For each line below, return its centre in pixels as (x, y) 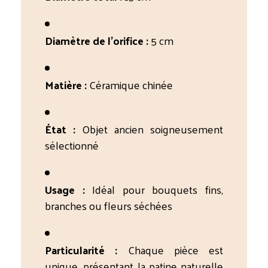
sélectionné (72, 145)
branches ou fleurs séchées (109, 205)
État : (60, 129)
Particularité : (81, 249)
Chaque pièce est (170, 249)
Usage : (65, 189)
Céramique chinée (130, 84)
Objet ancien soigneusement (149, 129)
